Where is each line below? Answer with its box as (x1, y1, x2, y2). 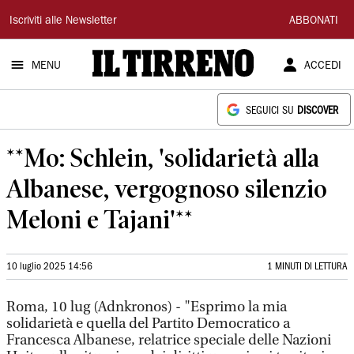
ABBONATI (289, 16, 338, 27)
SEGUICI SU (246, 107, 297, 115)
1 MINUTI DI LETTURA (267, 262, 348, 271)
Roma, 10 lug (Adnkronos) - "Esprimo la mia (6, 299, 287, 315)
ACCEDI (303, 61, 341, 72)
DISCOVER (297, 107, 338, 115)
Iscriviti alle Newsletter (9, 16, 116, 27)
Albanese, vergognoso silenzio (6, 174, 327, 203)
